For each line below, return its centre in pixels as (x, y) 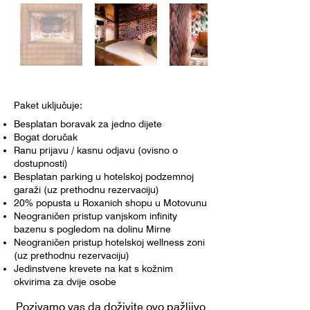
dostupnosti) (41, 164)
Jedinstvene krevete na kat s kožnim (93, 269)
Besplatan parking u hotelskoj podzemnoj (104, 177)
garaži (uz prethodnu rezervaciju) (86, 190)
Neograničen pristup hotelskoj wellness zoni (109, 243)
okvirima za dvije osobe (65, 282)
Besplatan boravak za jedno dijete (88, 124)
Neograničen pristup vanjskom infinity (95, 216)
